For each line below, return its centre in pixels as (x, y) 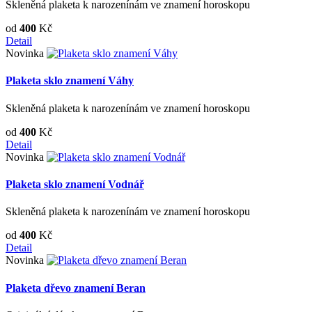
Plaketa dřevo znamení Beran (76, 288)
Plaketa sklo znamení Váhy (70, 81)
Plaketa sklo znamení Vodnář (75, 185)
